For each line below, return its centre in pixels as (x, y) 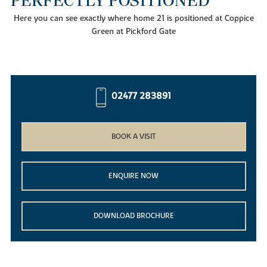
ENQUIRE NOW (133, 176)
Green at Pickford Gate (133, 32)
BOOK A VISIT (133, 136)
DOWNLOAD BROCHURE (133, 215)
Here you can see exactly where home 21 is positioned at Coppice (133, 18)
